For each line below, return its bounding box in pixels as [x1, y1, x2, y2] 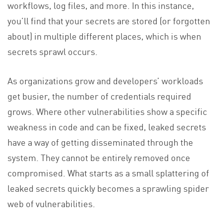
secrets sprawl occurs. [7, 44, 98, 57]
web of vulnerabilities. [7, 196, 95, 210]
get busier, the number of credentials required [7, 89, 191, 102]
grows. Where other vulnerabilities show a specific [7, 104, 207, 117]
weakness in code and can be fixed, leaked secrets [7, 119, 206, 133]
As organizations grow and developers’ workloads [7, 73, 203, 87]
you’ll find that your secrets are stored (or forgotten [7, 13, 210, 27]
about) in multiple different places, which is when [7, 29, 201, 42]
